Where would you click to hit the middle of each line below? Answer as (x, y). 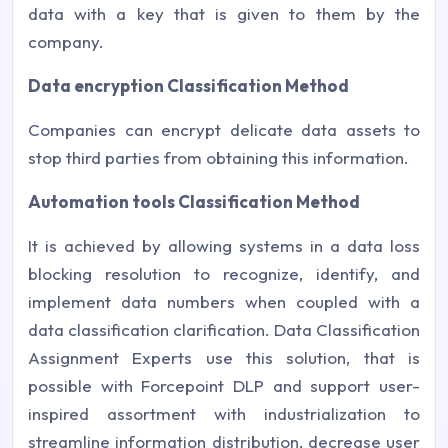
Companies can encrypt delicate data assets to (224, 129)
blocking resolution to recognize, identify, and (224, 273)
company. (66, 41)
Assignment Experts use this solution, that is (224, 357)
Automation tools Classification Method (194, 201)
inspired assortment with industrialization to (224, 413)
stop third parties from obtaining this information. (218, 157)
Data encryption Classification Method (188, 85)
